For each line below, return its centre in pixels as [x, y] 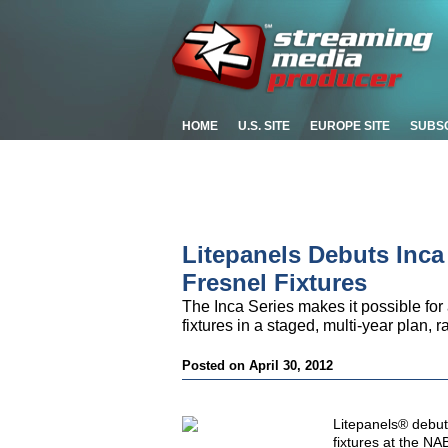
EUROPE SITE [350, 126]
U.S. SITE [264, 126]
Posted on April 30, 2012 [257, 365]
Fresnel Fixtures [274, 282]
